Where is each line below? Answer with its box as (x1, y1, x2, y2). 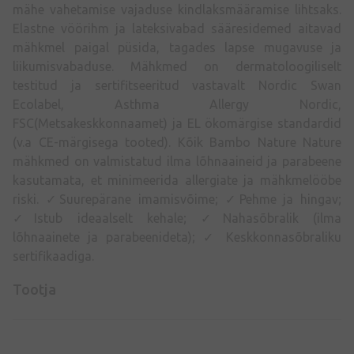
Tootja (13, 281, 56, 297)
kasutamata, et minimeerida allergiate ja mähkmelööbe (13, 172, 341, 187)
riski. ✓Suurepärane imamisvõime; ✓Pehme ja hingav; (13, 191, 341, 206)
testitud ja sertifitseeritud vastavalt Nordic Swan (13, 77, 341, 92)
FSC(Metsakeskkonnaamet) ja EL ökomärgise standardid (13, 115, 341, 130)
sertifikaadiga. (13, 248, 94, 263)
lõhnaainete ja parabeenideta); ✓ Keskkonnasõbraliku (13, 229, 341, 244)
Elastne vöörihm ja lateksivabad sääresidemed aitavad (13, 21, 341, 36)
